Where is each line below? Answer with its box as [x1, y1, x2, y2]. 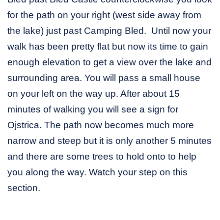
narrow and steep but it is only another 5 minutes [7, 136, 212, 146]
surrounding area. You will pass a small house [7, 73, 200, 83]
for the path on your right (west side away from [7, 10, 201, 21]
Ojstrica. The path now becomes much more [7, 120, 194, 131]
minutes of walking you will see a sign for [7, 104, 178, 115]
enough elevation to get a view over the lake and [7, 57, 212, 68]
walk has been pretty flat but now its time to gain [7, 41, 208, 52]
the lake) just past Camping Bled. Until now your [7, 26, 211, 36]
